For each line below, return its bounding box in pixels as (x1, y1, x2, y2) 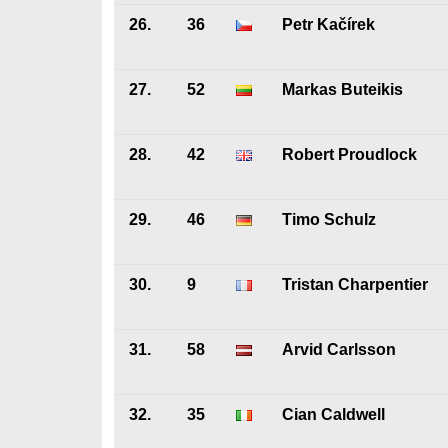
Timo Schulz (282, 211, 376, 228)
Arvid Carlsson (282, 341, 396, 358)
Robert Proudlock (282, 146, 417, 163)
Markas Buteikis (282, 81, 403, 98)
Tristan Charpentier (282, 276, 428, 293)
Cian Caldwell (282, 406, 385, 423)
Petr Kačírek (282, 16, 375, 33)
